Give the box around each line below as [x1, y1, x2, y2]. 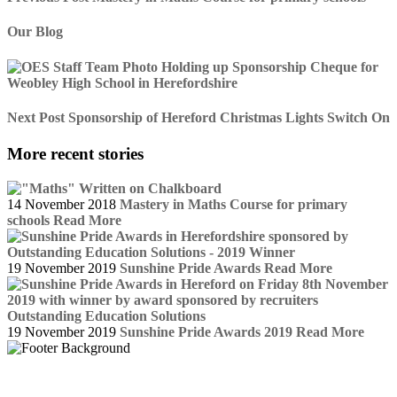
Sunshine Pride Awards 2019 [120, 323, 292, 339]
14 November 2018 [7, 196, 116, 212]
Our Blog [7, 24, 63, 40]
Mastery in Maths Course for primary [120, 196, 347, 212]
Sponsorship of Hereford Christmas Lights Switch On [65, 109, 390, 125]
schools [7, 212, 50, 228]
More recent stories [7, 144, 144, 164]
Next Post [7, 109, 65, 125]
